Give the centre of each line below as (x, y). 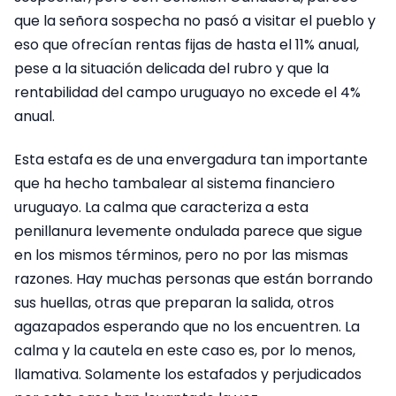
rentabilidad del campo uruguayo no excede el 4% (187, 92)
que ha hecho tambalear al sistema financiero (175, 184)
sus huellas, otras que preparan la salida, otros (174, 303)
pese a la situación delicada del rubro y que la (171, 68)
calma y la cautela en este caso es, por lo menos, (185, 351)
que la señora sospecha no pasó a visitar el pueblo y (195, 20)
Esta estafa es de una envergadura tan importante (191, 160)
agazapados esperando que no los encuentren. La (187, 327)
